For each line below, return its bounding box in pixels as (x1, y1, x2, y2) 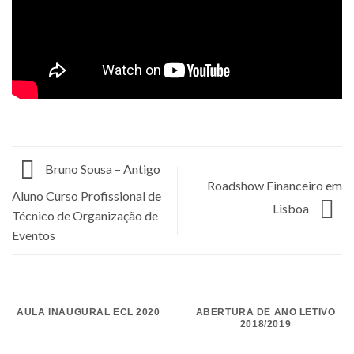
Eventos (12, 228, 55, 243)
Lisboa (273, 201, 311, 217)
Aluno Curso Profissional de (12, 188, 161, 204)
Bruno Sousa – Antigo (43, 161, 160, 177)
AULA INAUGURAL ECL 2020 (17, 307, 160, 318)
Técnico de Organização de (12, 208, 158, 224)
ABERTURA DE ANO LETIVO (195, 307, 336, 318)
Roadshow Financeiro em (207, 178, 342, 194)
